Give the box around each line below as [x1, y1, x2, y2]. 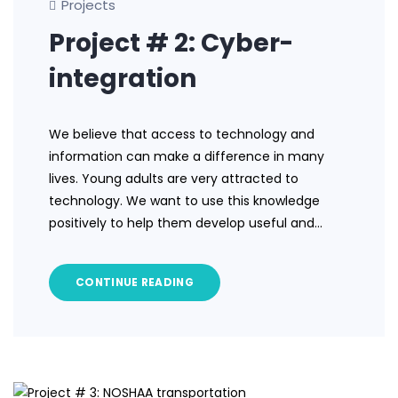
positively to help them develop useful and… [49, 214, 322, 233]
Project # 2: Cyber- [49, 26, 293, 61]
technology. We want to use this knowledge [49, 192, 320, 211]
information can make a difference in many [49, 147, 324, 166]
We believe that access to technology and [49, 125, 314, 144]
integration [49, 61, 196, 97]
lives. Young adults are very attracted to [49, 170, 298, 188]
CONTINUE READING [76, 275, 194, 291]
